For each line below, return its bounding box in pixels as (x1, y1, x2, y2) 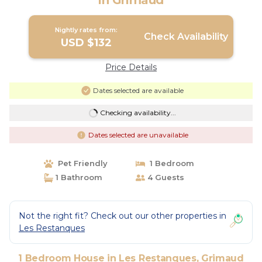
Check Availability (143, 31, 228, 42)
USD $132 (61, 36, 112, 49)
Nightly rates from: (55, 26, 118, 34)
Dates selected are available (92, 86, 184, 95)
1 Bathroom (53, 173, 102, 182)
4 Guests (145, 173, 184, 182)
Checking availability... (99, 108, 176, 117)
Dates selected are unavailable (88, 130, 188, 139)
